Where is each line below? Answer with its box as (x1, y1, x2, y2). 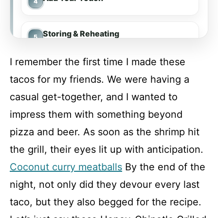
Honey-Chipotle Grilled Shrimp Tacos (43, 100, 187, 109)
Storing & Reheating (43, 29, 119, 38)
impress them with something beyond (10, 109, 182, 120)
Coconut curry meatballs (10, 161, 122, 173)
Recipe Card (54, 135, 101, 145)
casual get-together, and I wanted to (10, 91, 178, 103)
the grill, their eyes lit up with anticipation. (10, 144, 203, 155)
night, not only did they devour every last (10, 179, 200, 190)
